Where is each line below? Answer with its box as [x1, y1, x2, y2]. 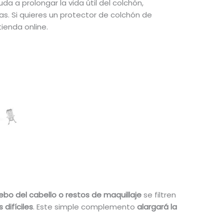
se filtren [141, 189, 176, 200]
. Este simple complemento [32, 201, 137, 212]
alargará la [136, 201, 177, 212]
